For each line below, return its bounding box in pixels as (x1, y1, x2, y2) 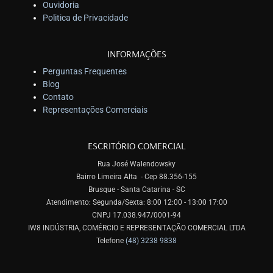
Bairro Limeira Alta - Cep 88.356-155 (76, 172, 197, 182)
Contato (43, 92, 74, 102)
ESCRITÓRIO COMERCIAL (87, 140, 186, 152)
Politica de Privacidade (43, 13, 128, 23)
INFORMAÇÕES (107, 48, 166, 60)
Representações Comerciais (43, 105, 147, 115)
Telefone (96, 236, 126, 246)
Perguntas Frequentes (43, 66, 127, 77)
